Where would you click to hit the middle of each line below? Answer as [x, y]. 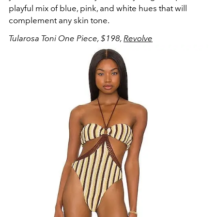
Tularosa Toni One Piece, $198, [66, 39]
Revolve [138, 39]
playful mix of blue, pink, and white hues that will [98, 8]
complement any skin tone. [59, 21]
